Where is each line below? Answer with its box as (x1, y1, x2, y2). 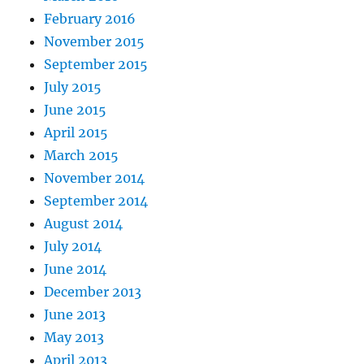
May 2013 (44, 328, 105, 345)
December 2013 (44, 283, 142, 300)
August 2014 (44, 214, 123, 232)
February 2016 (44, 10, 136, 27)
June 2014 (44, 260, 107, 277)
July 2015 (44, 78, 102, 95)
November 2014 (44, 169, 145, 186)
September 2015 (44, 55, 149, 72)
